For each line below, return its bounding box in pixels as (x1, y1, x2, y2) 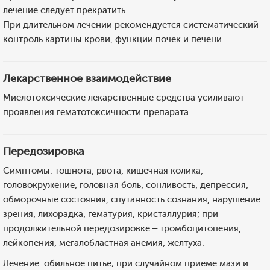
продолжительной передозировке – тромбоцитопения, (3, 223, 241, 234)
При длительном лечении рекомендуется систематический (3, 19, 259, 30)
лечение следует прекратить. (3, 5, 130, 16)
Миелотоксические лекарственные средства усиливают (3, 92, 244, 103)
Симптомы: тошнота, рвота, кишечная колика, (3, 165, 203, 176)
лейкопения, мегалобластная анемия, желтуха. (3, 237, 204, 248)
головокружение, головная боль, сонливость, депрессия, (3, 180, 248, 190)
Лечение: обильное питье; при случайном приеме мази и (3, 258, 248, 269)
